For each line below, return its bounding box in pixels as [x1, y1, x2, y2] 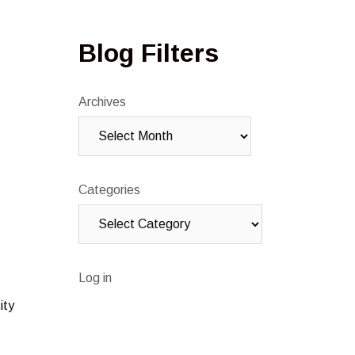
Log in [78, 271, 112, 285]
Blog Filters [78, 39, 219, 68]
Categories [78, 183, 140, 197]
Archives [78, 95, 126, 109]
